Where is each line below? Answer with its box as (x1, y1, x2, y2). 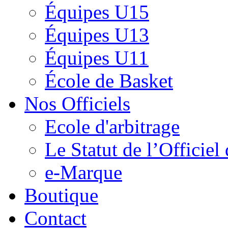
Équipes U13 (45, 23, 149, 46)
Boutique (24, 184, 98, 206)
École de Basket (45, 69, 173, 92)
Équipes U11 (45, 46, 149, 69)
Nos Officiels (24, 92, 130, 115)
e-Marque (45, 161, 122, 183)
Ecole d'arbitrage (45, 115, 180, 137)
